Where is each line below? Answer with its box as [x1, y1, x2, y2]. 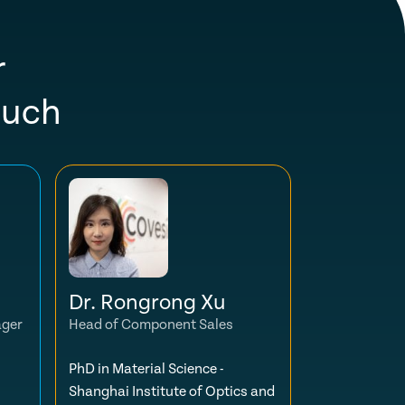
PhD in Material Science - [69, 361, 224, 378]
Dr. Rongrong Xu [69, 290, 226, 316]
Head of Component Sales [69, 316, 233, 334]
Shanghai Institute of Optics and [69, 383, 275, 400]
